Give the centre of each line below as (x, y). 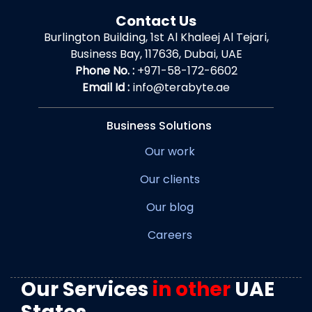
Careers (170, 235)
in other (192, 290)
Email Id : (106, 88)
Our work (170, 152)
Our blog (170, 208)
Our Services (87, 290)
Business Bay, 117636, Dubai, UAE (156, 54)
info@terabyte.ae (181, 88)
